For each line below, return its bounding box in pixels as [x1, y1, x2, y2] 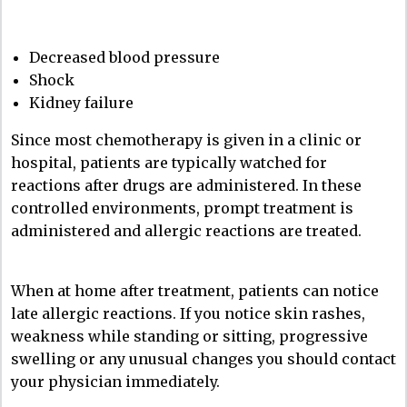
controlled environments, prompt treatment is [11, 198, 353, 217]
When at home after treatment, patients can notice [11, 281, 379, 300]
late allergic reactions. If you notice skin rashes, [11, 303, 365, 323]
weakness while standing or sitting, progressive [11, 326, 368, 345]
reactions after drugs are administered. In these [11, 175, 362, 194]
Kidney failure [29, 93, 134, 112]
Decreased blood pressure [29, 47, 220, 66]
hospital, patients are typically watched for [11, 153, 327, 172]
